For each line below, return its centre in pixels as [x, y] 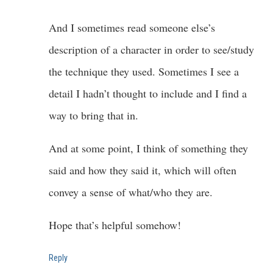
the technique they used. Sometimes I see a [144, 72]
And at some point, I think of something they [148, 148]
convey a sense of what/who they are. [131, 192]
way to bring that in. [94, 115]
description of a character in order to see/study [151, 50]
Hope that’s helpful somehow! [115, 225]
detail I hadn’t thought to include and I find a [148, 94]
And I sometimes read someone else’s [132, 28]
